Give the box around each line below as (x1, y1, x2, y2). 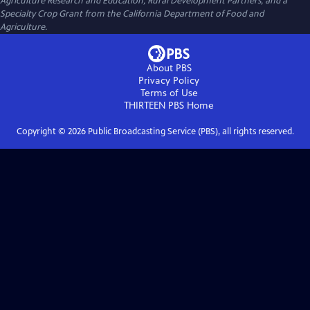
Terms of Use (140, 87, 198, 99)
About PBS (146, 62, 192, 74)
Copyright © (16, 126, 68, 137)
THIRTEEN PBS (124, 100, 184, 111)
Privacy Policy (138, 75, 199, 86)
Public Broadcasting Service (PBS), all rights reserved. (85, 126, 294, 137)
